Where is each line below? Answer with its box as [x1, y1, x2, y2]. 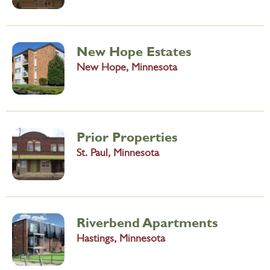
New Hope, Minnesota [77, 63, 177, 74]
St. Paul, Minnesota [77, 148, 159, 160]
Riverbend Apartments [77, 214, 218, 230]
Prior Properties [77, 128, 177, 145]
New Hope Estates [77, 43, 191, 59]
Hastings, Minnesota [77, 234, 165, 245]
